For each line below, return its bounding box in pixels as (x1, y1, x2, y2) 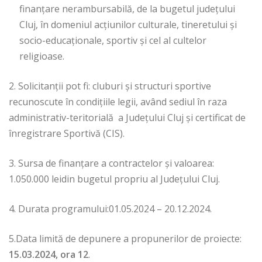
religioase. (19, 50, 64, 63)
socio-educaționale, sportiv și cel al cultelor (19, 34, 206, 47)
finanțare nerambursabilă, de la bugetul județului (19, 2, 235, 16)
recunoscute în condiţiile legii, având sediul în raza (9, 95, 227, 109)
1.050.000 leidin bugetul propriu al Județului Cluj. (9, 173, 220, 186)
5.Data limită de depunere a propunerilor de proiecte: (9, 232, 242, 246)
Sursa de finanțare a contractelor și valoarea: (18, 157, 214, 170)
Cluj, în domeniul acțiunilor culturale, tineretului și (19, 18, 237, 32)
